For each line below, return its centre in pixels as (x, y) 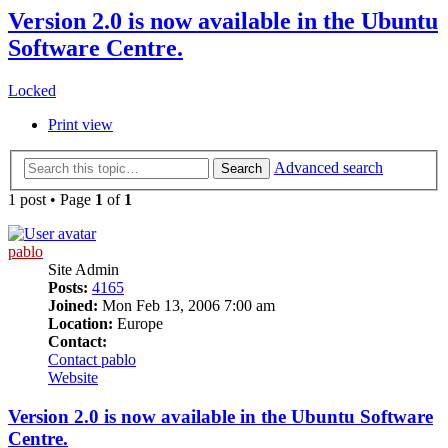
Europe (138, 323)
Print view (80, 125)
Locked (32, 91)
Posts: (68, 287)
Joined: (73, 305)
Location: (80, 323)
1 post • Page (51, 199)
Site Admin (83, 269)
